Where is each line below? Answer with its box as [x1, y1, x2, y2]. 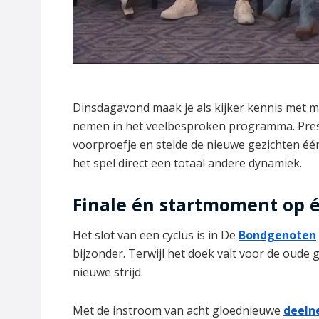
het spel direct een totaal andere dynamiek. [73, 155, 302, 171]
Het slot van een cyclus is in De [73, 227, 239, 244]
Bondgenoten [239, 227, 316, 244]
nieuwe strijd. [73, 264, 143, 281]
